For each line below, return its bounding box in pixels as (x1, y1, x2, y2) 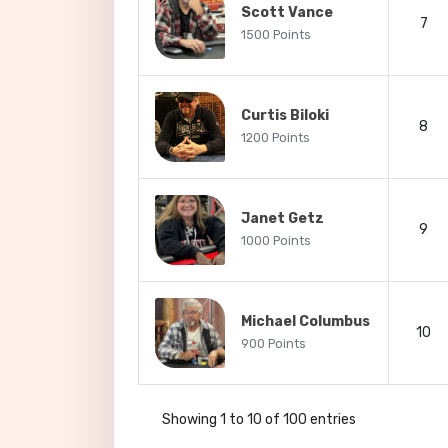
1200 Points (241, 131, 310, 145)
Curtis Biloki (241, 107, 329, 124)
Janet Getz (241, 210, 324, 227)
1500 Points (241, 28, 311, 42)
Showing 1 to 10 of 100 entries (162, 411, 356, 428)
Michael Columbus (241, 313, 370, 330)
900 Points (241, 337, 306, 351)
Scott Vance (241, 4, 333, 21)
